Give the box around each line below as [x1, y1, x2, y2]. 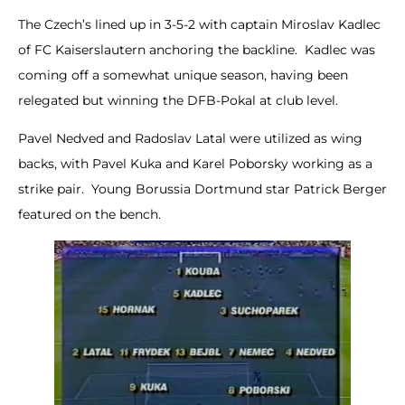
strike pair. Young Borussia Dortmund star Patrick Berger [18, 181, 387, 198]
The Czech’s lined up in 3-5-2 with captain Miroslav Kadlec [18, 16, 381, 33]
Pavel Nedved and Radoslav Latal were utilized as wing [18, 130, 363, 147]
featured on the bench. [18, 206, 161, 223]
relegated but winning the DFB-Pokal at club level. [18, 92, 338, 109]
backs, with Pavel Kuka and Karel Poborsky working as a [18, 155, 372, 173]
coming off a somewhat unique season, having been [18, 67, 348, 84]
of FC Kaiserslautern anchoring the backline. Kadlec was [18, 42, 375, 59]
